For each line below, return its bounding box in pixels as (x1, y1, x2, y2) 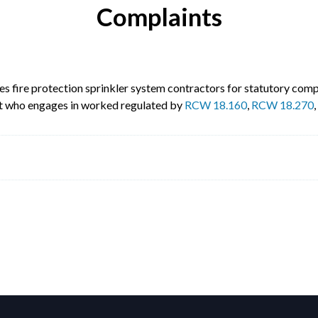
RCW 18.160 (185, 98, 247, 112)
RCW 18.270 (251, 98, 314, 112)
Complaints (96, 2, 222, 32)
